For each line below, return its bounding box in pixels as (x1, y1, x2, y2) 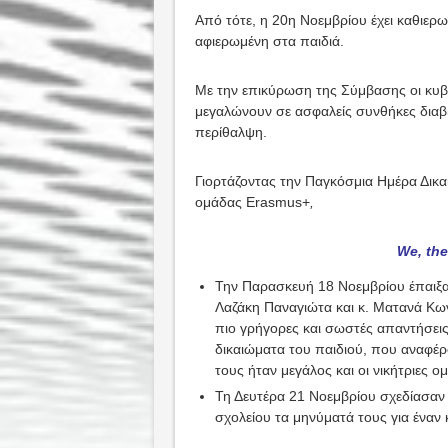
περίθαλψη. (194, 124, 267, 140)
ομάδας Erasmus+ (194, 194, 310, 210)
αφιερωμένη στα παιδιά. (194, 33, 344, 49)
